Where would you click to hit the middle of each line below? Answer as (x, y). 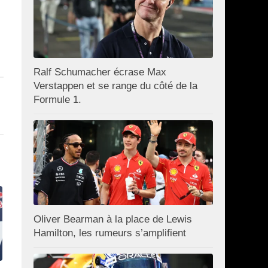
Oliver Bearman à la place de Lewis (113, 219)
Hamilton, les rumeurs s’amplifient (110, 233)
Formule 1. (57, 100)
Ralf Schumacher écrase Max (100, 72)
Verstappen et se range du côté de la (115, 86)
